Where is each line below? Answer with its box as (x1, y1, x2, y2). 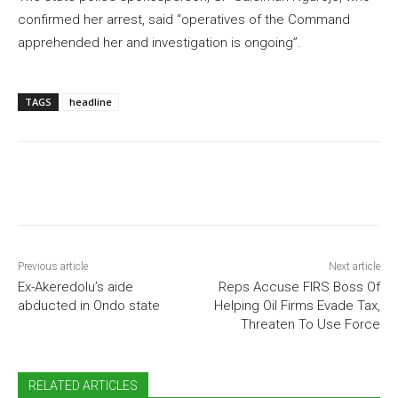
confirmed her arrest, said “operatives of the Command (18, 11, 350, 28)
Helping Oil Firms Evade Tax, (213, 297, 380, 314)
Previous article (18, 259, 88, 273)
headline (69, 94, 112, 108)
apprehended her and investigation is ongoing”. (18, 34, 301, 51)
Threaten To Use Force (240, 315, 380, 332)
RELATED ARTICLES (28, 378, 138, 393)
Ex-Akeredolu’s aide (18, 278, 133, 295)
